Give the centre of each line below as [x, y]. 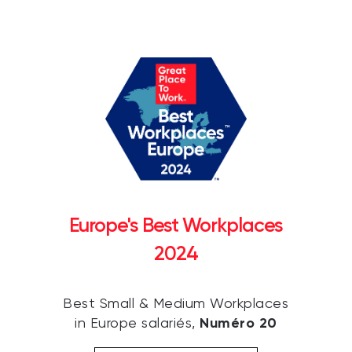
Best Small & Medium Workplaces [176, 304]
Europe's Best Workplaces [176, 225]
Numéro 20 [238, 323]
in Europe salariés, [137, 324]
